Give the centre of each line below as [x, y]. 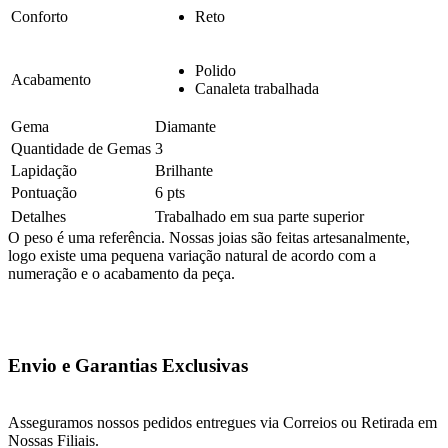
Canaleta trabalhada [257, 88]
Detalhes [38, 216]
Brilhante [184, 170]
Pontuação [44, 192]
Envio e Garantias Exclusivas [128, 366]
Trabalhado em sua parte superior [259, 216]
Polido [215, 70]
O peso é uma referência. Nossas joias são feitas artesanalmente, [209, 237]
